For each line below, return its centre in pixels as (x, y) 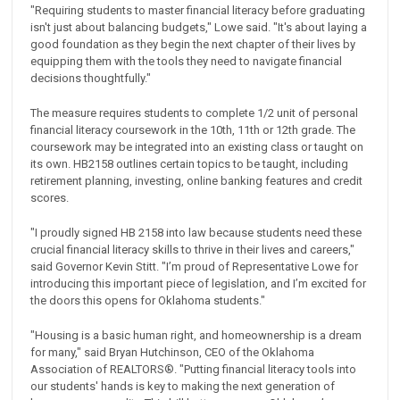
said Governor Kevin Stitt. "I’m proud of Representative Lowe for (195, 266)
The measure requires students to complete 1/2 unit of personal (195, 112)
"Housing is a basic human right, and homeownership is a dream (196, 335)
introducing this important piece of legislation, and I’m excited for (199, 283)
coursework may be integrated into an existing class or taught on (197, 146)
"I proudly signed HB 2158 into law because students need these (196, 232)
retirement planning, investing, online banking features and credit (197, 180)
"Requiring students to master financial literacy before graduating (198, 10)
